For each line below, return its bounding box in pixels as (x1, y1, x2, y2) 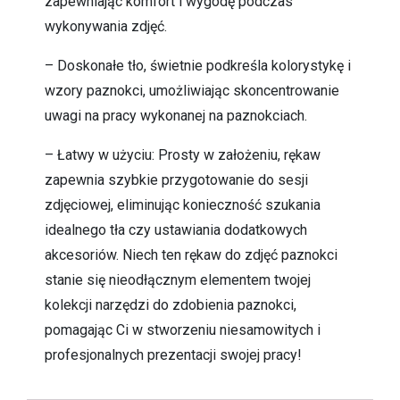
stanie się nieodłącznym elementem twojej (45, 271, 311, 288)
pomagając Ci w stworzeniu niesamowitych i (45, 321, 321, 338)
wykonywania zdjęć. (45, 17, 167, 35)
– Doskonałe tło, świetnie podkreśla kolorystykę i (45, 56, 351, 74)
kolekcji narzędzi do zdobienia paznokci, (45, 296, 296, 313)
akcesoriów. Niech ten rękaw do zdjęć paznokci (45, 246, 337, 263)
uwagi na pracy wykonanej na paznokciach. (45, 106, 307, 124)
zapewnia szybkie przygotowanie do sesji (45, 171, 308, 188)
